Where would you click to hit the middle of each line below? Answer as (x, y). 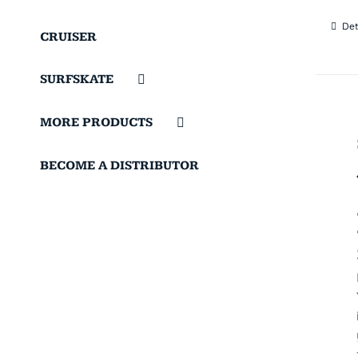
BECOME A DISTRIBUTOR (119, 166)
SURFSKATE (77, 80)
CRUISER (68, 37)
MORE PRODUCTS (96, 123)
